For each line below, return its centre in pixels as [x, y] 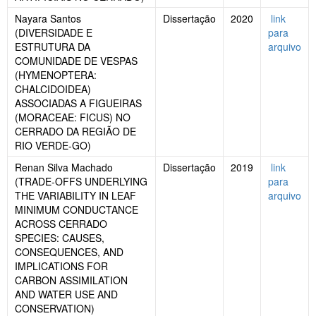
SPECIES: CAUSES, [60, 238]
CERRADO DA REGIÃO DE [75, 132]
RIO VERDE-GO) [53, 146]
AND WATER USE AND [66, 294]
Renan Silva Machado [64, 168]
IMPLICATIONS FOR [61, 266]
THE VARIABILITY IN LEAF [75, 196]
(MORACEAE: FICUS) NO [73, 117]
